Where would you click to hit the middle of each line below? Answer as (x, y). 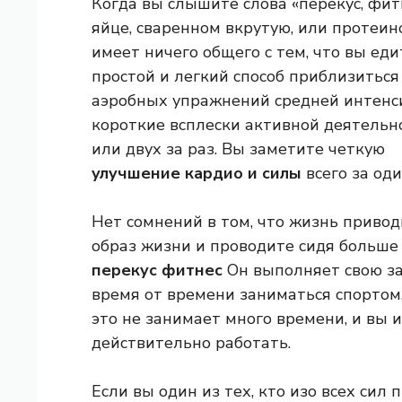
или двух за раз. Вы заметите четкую (238, 149)
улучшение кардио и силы (197, 174)
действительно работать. (191, 343)
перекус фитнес (157, 271)
